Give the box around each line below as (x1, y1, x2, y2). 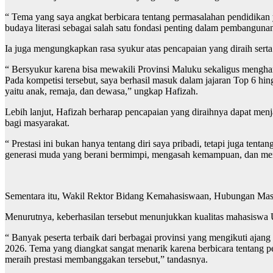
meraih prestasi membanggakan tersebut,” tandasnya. (5, 254, 208, 265)
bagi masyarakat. (5, 118, 69, 129)
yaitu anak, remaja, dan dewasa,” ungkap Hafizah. (5, 86, 198, 97)
